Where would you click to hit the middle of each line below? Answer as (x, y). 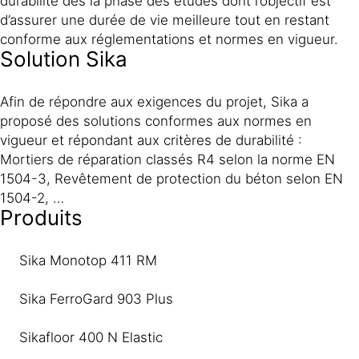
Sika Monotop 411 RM (90, 260)
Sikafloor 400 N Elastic (93, 337)
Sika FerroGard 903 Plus (98, 298)
